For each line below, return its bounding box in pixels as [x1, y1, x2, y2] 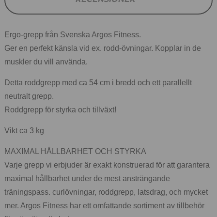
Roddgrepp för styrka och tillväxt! [4, 105, 116, 114]
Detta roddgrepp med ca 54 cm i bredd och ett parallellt [4, 78, 192, 87]
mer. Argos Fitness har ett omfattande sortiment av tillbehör [4, 201, 204, 210]
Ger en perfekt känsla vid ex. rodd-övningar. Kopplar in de [4, 44, 201, 52]
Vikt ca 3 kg [4, 126, 44, 135]
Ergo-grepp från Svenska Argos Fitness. [4, 30, 141, 39]
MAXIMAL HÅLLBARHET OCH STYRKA [4, 147, 146, 155]
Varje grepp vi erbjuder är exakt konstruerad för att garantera [4, 160, 210, 169]
